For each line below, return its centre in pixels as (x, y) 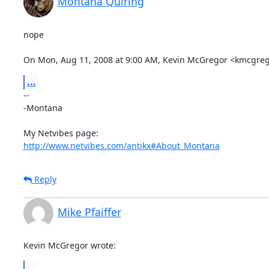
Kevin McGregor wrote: (69, 245)
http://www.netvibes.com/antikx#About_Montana (121, 145)
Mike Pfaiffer (89, 212)
